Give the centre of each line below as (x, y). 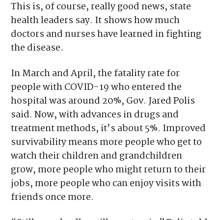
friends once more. (53, 197)
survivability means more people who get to (107, 142)
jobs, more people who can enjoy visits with (106, 183)
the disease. (37, 48)
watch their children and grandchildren (97, 156)
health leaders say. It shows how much (96, 20)
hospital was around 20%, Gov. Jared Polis (103, 101)
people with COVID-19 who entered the (96, 87)
